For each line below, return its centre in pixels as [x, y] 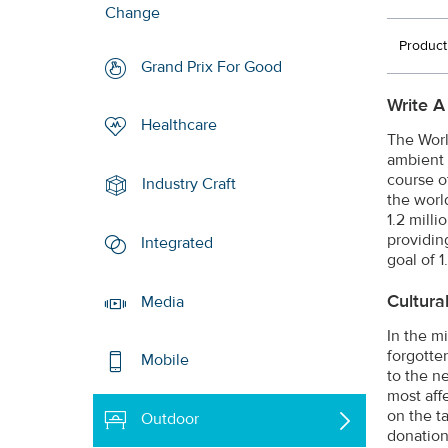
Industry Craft [189, 184]
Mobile [165, 360]
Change [133, 12]
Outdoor [170, 419]
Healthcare [179, 125]
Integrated [177, 243]
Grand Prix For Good [212, 66]
